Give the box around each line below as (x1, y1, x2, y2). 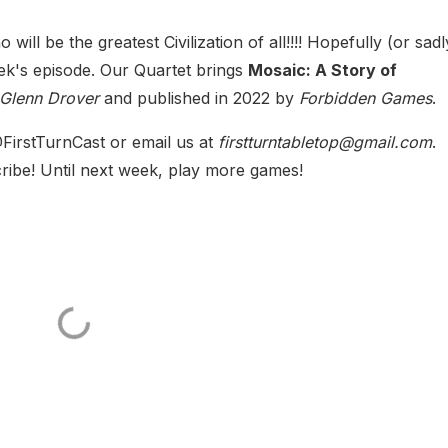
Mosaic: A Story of (248, 60, 397, 80)
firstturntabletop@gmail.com (218, 132, 432, 152)
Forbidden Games (299, 88, 432, 108)
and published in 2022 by (99, 88, 299, 108)
